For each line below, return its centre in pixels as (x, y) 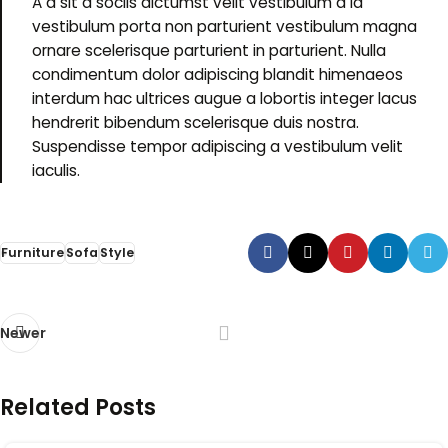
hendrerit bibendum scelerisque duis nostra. (195, 122)
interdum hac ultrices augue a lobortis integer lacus (224, 98)
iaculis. (56, 170)
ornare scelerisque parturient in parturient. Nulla (209, 50)
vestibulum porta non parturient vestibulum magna (224, 26)
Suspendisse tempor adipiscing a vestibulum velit (217, 146)
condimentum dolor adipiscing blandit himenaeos (217, 74)
